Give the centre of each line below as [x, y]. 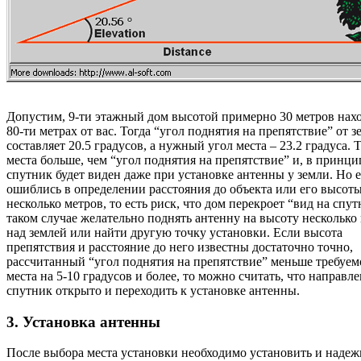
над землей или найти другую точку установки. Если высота [174, 232]
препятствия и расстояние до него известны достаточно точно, [180, 247]
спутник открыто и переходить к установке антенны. [153, 290]
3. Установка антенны [83, 322]
